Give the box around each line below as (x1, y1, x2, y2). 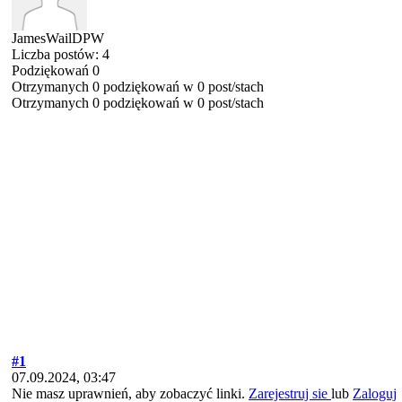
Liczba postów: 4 (12, 47, 109, 62)
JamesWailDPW (12, 31, 104, 46)
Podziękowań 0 (12, 63, 100, 78)
